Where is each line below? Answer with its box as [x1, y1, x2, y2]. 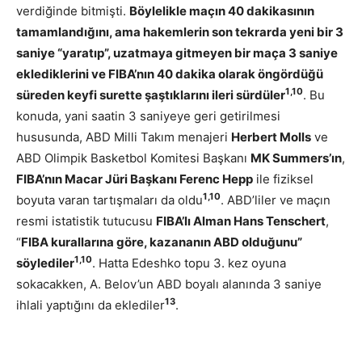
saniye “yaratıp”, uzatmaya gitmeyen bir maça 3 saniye [16, 44, 338, 61]
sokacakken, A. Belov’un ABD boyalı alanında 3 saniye [16, 276, 322, 292]
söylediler [16, 255, 74, 271]
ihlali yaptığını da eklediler [16, 297, 165, 313]
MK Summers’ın [250, 149, 342, 166]
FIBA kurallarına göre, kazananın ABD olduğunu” [21, 234, 302, 250]
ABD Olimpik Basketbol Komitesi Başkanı [16, 149, 250, 166]
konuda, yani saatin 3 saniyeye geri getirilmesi [16, 107, 280, 124]
